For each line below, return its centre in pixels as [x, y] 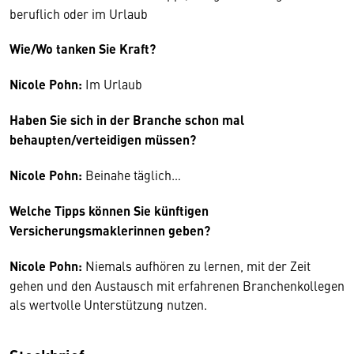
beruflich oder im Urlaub [79, 13]
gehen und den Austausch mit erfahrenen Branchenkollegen [177, 285]
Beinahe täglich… [132, 175]
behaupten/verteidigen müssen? [103, 139]
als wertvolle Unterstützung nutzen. [108, 304]
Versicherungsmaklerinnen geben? [110, 230]
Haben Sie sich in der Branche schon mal [127, 120]
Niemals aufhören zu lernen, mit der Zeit [196, 265]
